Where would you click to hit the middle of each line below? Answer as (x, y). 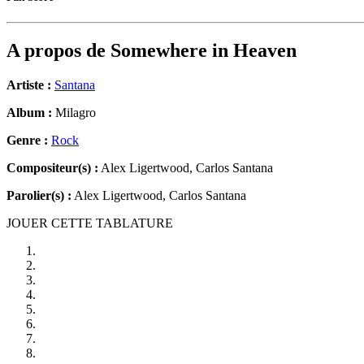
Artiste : (29, 85)
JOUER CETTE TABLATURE (90, 223)
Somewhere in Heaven (204, 51)
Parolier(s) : (39, 196)
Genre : (29, 141)
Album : (29, 113)
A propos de (58, 51)
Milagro (74, 113)
